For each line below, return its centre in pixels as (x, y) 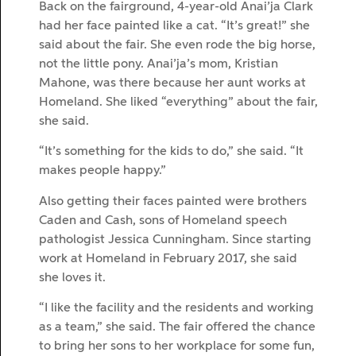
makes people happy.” (103, 171)
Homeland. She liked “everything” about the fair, (178, 102)
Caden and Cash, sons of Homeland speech (163, 221)
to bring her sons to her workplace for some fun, (177, 346)
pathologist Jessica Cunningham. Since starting (175, 240)
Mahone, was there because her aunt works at (172, 83)
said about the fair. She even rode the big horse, (177, 45)
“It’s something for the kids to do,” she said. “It (171, 152)
